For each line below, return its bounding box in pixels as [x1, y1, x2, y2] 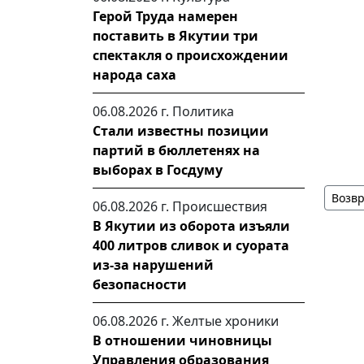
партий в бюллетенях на [93, 141, 260, 159]
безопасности [93, 275, 187, 293]
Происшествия [172, 197, 267, 215]
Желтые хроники [172, 312, 279, 330]
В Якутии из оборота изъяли [93, 217, 290, 235]
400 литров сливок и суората [93, 236, 289, 254]
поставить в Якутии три [93, 27, 258, 45]
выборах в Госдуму [93, 161, 223, 179]
